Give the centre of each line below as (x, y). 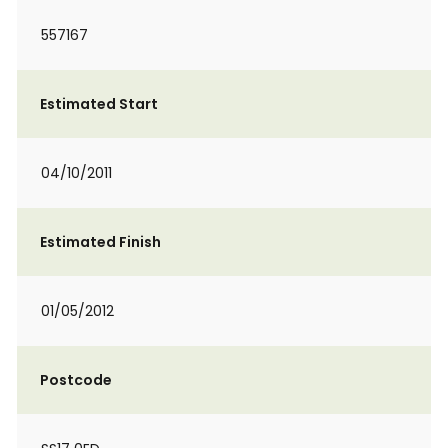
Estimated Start (99, 104)
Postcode (76, 380)
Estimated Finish (100, 242)
